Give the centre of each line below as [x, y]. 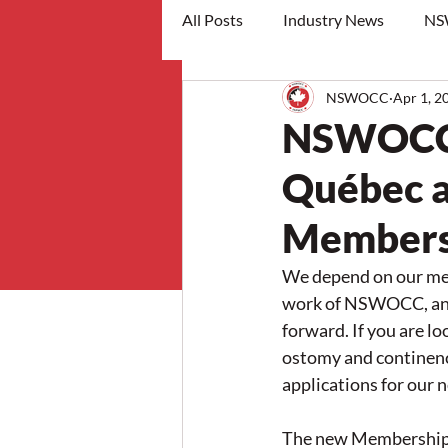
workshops [260, 99]
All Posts [212, 19]
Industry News [333, 19]
